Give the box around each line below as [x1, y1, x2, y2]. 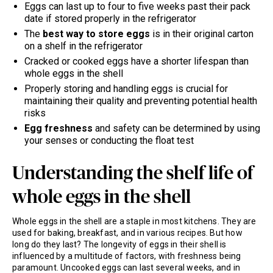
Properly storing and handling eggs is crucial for [24, 83, 228, 95]
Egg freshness [24, 122, 93, 135]
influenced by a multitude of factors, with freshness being [12, 251, 241, 261]
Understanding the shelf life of [12, 165, 253, 183]
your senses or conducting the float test [24, 135, 194, 147]
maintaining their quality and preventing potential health [24, 95, 257, 107]
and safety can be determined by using [93, 122, 260, 135]
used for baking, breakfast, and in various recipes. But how [12, 228, 243, 238]
